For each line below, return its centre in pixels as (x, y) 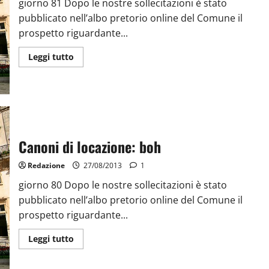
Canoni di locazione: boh (89, 146)
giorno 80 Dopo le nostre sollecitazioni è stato (122, 185)
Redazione (46, 165)
